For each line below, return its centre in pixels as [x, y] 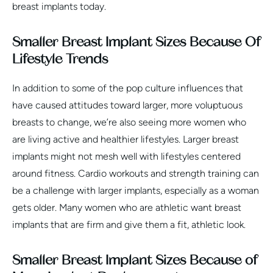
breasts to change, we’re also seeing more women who [129, 122]
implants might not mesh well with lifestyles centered [126, 156]
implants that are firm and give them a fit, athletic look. [129, 224]
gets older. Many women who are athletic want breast [127, 207]
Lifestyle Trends [60, 59]
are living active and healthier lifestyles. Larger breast [126, 139]
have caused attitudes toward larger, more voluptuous [127, 105]
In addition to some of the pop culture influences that [128, 88]
